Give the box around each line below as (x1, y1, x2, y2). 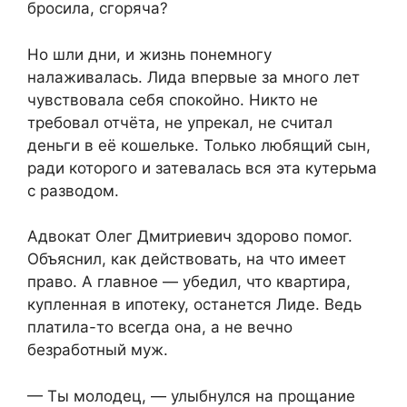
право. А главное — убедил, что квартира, (27, 273, 351, 292)
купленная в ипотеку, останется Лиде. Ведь (27, 295, 362, 314)
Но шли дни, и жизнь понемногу (27, 45, 272, 64)
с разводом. (27, 181, 119, 200)
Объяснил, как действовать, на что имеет (27, 250, 346, 269)
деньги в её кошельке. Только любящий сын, (27, 135, 371, 154)
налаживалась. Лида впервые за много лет (27, 67, 360, 86)
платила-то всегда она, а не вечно (27, 318, 293, 337)
